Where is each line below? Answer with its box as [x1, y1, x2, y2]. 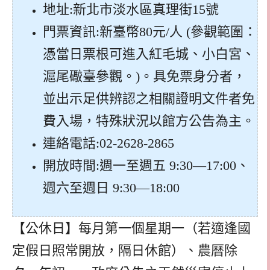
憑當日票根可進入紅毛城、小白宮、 [43, 46, 255, 61]
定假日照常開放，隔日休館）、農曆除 [12, 242, 237, 258]
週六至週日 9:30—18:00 [43, 180, 180, 195]
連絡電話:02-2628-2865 [43, 135, 174, 151]
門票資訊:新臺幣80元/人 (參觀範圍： [43, 24, 257, 39]
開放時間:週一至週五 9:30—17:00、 [43, 157, 250, 173]
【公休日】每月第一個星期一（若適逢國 [12, 220, 251, 236]
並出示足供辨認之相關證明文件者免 [43, 90, 255, 106]
